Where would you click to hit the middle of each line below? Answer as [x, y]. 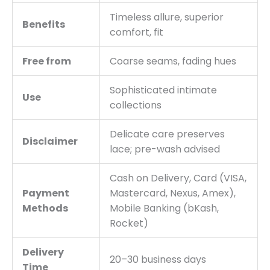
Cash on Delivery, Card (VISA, [178, 178]
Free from [47, 61]
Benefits [44, 24]
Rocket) [129, 223]
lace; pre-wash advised [165, 149]
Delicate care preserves [167, 134]
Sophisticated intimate [163, 90]
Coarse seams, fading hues [173, 61]
